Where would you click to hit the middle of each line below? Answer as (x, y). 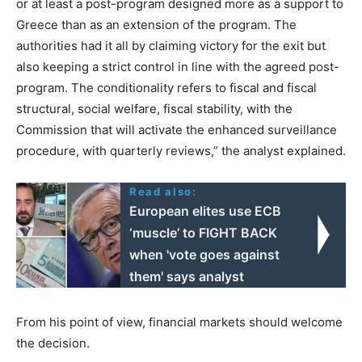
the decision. (53, 343)
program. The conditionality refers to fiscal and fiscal (166, 87)
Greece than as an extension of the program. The (156, 24)
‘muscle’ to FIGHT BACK (204, 232)
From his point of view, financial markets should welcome (179, 322)
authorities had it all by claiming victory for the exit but (171, 45)
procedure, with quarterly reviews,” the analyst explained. (181, 150)
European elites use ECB (206, 210)
